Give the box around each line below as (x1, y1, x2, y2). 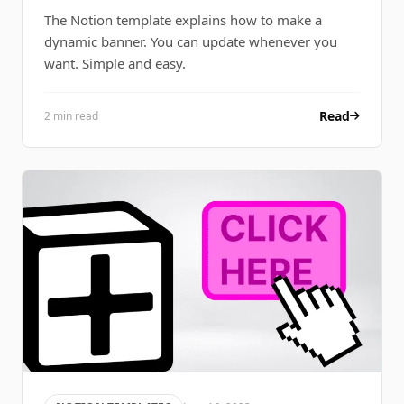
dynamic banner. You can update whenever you (44, 32, 337, 51)
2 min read (44, 108, 98, 124)
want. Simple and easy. (44, 54, 186, 73)
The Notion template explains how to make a (44, 11, 322, 30)
